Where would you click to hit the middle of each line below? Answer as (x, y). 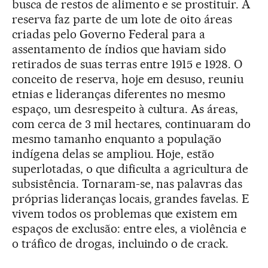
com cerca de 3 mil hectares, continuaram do (132, 124)
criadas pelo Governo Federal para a (109, 34)
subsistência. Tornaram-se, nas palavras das (127, 183)
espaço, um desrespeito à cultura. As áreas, (125, 109)
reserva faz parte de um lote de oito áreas (122, 19)
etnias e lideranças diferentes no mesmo (119, 94)
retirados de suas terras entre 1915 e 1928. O (127, 64)
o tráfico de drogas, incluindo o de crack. (121, 243)
